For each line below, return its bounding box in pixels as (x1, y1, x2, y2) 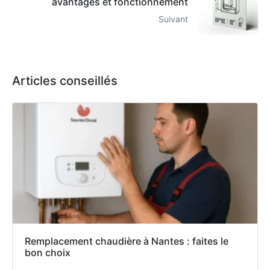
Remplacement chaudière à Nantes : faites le (25, 235, 228, 248)
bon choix (25, 246, 71, 259)
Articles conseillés (12, 74, 118, 89)
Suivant (159, 13, 188, 24)
